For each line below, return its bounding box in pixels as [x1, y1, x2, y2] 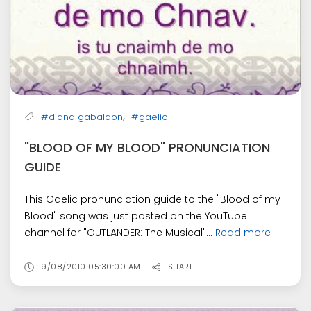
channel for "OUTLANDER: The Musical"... [24, 225, 215, 239]
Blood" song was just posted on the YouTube [24, 208, 247, 223]
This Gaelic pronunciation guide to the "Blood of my [24, 192, 280, 206]
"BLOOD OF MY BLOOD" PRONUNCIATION [24, 138, 270, 156]
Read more [215, 225, 271, 239]
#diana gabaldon [41, 110, 123, 124]
